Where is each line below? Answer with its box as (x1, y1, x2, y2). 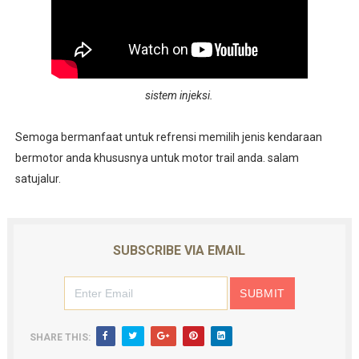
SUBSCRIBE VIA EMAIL (113, 243, 246, 258)
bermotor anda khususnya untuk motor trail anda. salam (14, 151, 299, 164)
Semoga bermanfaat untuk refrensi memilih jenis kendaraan (14, 131, 322, 143)
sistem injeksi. (145, 89, 214, 102)
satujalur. (14, 172, 61, 185)
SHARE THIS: (29, 332, 91, 343)
